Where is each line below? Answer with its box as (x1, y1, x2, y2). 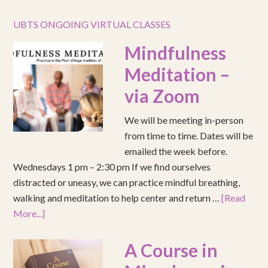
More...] (13, 208, 45, 220)
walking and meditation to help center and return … (13, 192, 222, 204)
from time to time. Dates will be (124, 130, 254, 142)
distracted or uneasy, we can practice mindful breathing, (13, 176, 240, 188)
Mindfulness (124, 42, 227, 64)
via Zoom (124, 85, 200, 107)
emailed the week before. (124, 145, 228, 157)
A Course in (124, 239, 218, 261)
